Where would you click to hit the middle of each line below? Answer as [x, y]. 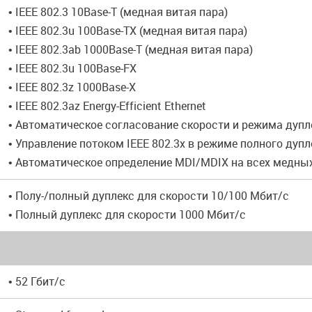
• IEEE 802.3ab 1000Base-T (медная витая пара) [131, 49]
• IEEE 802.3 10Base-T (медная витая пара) [118, 12]
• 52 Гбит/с [37, 281]
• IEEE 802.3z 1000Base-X [72, 87]
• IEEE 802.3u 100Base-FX [72, 68]
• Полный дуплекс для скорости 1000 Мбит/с [127, 214]
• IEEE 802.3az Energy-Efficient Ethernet [107, 106]
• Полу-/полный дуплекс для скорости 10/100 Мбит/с [149, 196]
